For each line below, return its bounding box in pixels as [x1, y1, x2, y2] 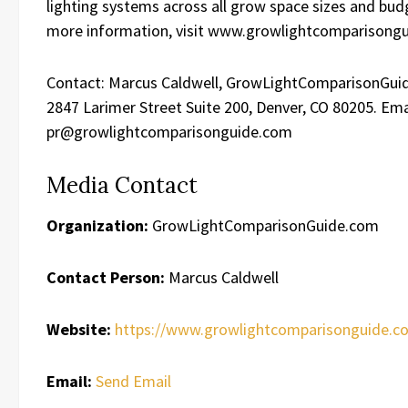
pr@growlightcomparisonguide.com [46, 121, 292, 142]
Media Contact [46, 171, 198, 199]
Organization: [46, 215, 148, 236]
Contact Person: [46, 267, 165, 288]
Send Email [96, 371, 171, 392]
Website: [46, 319, 111, 340]
